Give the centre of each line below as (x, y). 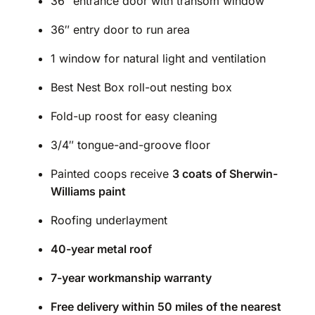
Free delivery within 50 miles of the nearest (166, 306)
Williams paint (88, 191)
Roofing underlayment (109, 220)
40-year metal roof (101, 249)
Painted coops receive (111, 173)
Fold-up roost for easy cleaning (134, 116)
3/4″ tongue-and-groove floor (130, 144)
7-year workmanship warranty (131, 277)
